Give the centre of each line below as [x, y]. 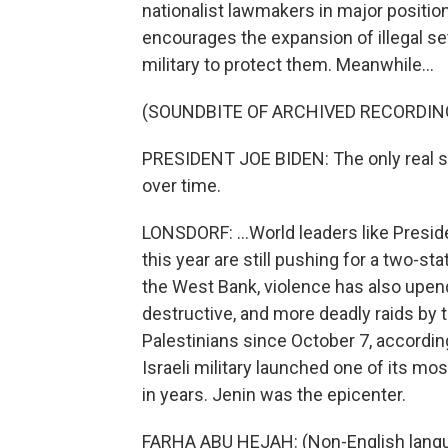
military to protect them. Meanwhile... [288, 64]
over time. [181, 185]
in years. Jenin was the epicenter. [274, 394]
